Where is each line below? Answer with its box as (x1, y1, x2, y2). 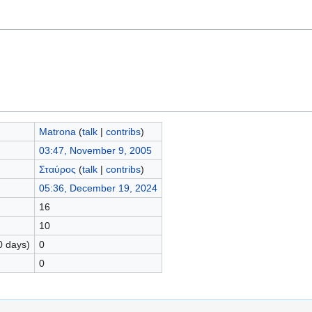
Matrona (38, 125, 76, 137)
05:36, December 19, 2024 (38, 182, 157, 194)
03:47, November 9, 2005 (38, 144, 152, 156)
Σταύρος (38, 163, 76, 175)
